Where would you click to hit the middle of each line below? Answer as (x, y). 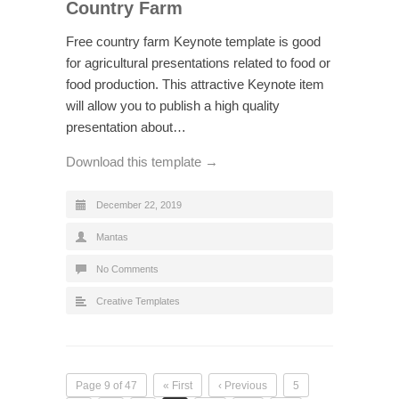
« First (178, 386)
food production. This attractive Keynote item (195, 85)
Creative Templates (138, 301)
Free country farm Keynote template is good (193, 42)
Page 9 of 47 (106, 386)
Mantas (112, 237)
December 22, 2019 (139, 205)
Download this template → (142, 162)
